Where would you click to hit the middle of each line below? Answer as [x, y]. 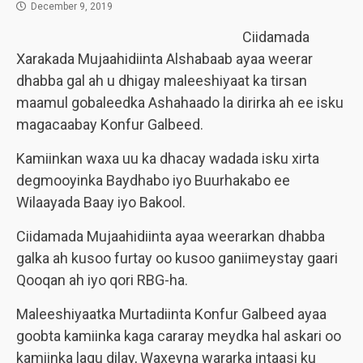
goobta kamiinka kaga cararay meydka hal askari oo [179, 336]
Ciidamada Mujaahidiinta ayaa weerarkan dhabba [171, 236]
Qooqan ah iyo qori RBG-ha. [102, 280]
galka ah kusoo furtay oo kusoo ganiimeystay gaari [177, 258]
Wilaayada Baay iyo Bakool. [101, 202]
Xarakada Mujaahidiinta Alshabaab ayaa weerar [164, 59]
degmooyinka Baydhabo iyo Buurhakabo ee [153, 180]
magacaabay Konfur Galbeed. [110, 124]
